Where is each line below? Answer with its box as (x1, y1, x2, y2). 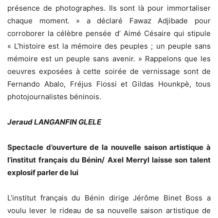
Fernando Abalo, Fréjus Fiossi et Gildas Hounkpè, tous (7, 79, 211, 89)
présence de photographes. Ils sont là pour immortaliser (7, 3, 211, 13)
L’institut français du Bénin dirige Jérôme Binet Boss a (7, 193, 211, 202)
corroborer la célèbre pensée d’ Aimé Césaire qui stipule (7, 28, 211, 38)
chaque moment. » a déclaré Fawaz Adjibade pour (7, 16, 211, 25)
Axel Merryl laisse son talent (107, 155, 211, 164)
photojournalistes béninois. (7, 91, 101, 101)
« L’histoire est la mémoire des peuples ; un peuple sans (7, 41, 211, 51)
